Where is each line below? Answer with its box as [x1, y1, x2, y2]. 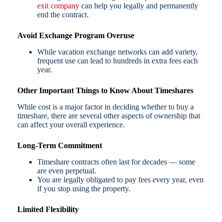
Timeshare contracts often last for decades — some [37, 157, 195, 166]
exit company [37, 1, 79, 10]
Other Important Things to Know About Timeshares [17, 86, 193, 95]
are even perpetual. [37, 166, 96, 175]
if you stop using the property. [37, 184, 130, 193]
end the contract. [37, 10, 89, 19]
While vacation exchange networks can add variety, [37, 48, 198, 56]
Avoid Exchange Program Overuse [17, 31, 134, 40]
